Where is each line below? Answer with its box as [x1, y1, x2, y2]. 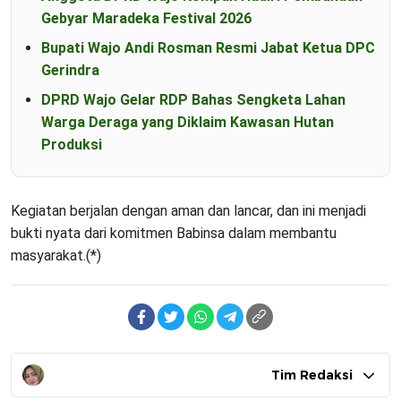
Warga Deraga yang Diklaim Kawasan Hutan [41, 113, 334, 131]
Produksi [41, 135, 102, 153]
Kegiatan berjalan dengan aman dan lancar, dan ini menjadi [11, 201, 366, 219]
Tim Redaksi [271, 366, 353, 383]
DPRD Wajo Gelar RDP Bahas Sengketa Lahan [41, 90, 346, 108]
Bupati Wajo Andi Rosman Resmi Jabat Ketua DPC [41, 38, 375, 56]
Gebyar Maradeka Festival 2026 [41, 9, 252, 27]
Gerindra [41, 61, 99, 79]
